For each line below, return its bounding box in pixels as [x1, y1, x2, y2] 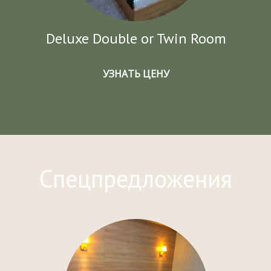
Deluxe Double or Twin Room [46, 29, 226, 48]
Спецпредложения [39, 163, 232, 194]
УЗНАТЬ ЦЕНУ [103, 67, 169, 80]
